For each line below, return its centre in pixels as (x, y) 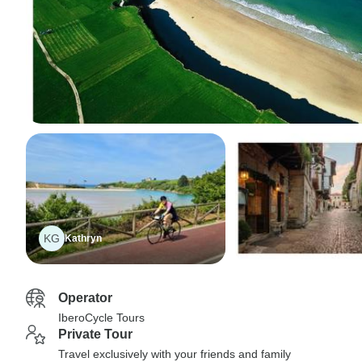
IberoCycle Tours (101, 318)
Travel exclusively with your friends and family (175, 354)
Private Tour (95, 334)
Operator (85, 298)
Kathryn (83, 238)
